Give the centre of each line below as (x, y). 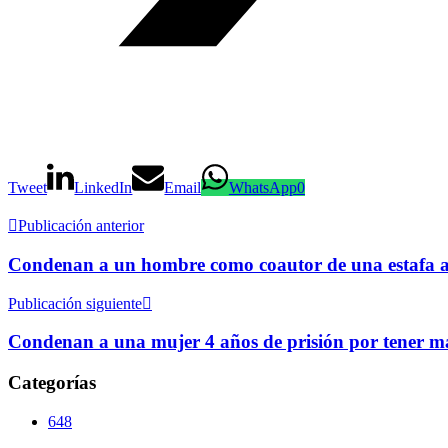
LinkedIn (103, 188)
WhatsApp (262, 188)
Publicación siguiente (75, 303)
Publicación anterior (81, 226)
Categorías (52, 383)
